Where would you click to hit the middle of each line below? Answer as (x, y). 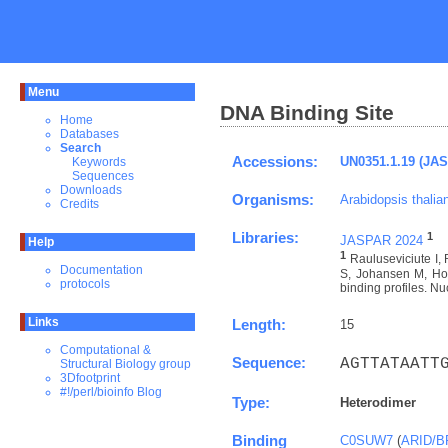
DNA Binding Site (307, 112)
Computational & (105, 350)
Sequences (103, 176)
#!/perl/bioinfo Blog (111, 392)
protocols (85, 284)
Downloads (91, 190)
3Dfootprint (90, 378)
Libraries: (265, 237)
